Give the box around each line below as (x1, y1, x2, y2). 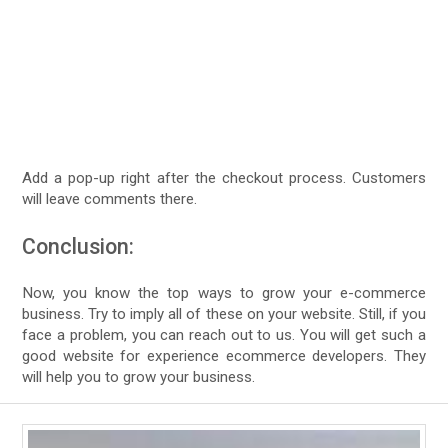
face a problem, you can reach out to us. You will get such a (22, 326, 426, 345)
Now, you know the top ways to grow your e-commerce (22, 284, 426, 303)
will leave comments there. (22, 190, 198, 209)
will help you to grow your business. (22, 368, 256, 387)
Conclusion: (22, 234, 135, 260)
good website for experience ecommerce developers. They (22, 347, 426, 366)
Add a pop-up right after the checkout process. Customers (22, 169, 426, 188)
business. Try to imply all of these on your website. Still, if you (22, 305, 426, 324)
